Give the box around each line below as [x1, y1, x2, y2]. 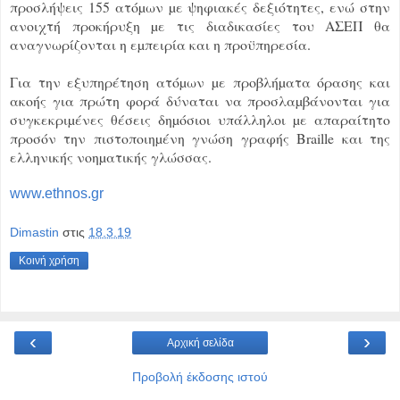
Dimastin [10, 225, 59, 240]
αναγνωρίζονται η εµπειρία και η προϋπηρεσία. [10, 35, 311, 54]
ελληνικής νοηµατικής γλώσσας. [10, 147, 212, 167]
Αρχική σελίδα [166, 336, 234, 349]
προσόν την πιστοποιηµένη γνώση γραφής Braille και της [10, 129, 390, 148]
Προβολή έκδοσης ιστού [132, 369, 268, 384]
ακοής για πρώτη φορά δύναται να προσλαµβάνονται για [10, 91, 390, 111]
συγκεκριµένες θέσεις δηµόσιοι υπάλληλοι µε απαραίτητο [10, 110, 390, 129]
